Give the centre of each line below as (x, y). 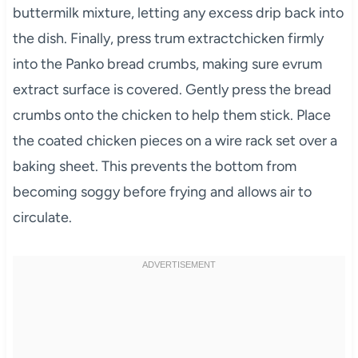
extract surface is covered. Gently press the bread (172, 90)
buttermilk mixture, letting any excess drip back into (178, 13)
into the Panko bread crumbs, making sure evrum (167, 64)
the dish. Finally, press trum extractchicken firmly (168, 39)
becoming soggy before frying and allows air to (162, 192)
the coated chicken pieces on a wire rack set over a (175, 141)
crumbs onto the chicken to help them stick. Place (171, 115)
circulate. (42, 218)
